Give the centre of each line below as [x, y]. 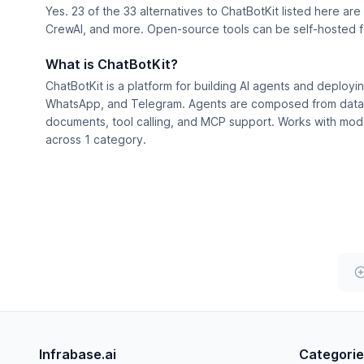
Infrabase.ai [78, 354]
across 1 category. [96, 139]
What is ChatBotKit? [112, 64]
